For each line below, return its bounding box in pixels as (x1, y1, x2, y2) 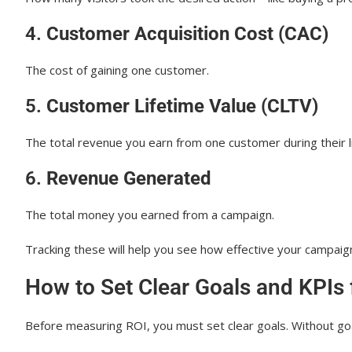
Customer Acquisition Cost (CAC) (46, 23, 328, 45)
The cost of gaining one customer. (25, 62, 209, 78)
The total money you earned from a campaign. (25, 207, 274, 222)
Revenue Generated (46, 167, 211, 189)
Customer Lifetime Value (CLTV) (46, 95, 318, 117)
